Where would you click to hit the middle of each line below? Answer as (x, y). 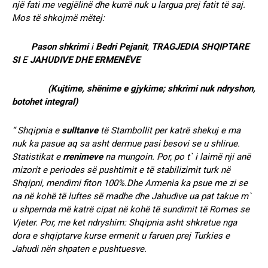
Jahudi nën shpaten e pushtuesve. (79, 249)
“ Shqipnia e (37, 130)
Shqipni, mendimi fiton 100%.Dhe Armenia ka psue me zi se (130, 183)
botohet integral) (45, 101)
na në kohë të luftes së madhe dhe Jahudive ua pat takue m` (132, 196)
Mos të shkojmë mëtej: (58, 18)
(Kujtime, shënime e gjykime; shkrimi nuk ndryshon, (152, 88)
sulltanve (80, 130)
